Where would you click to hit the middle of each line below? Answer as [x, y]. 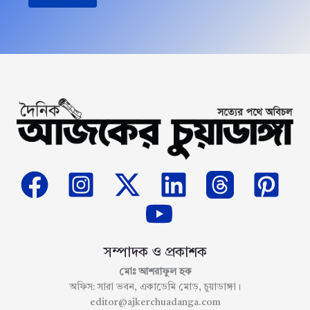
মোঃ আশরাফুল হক [155, 272]
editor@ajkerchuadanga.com [155, 302]
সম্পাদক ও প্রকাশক [155, 253]
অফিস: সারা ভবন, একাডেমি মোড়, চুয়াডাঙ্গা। [155, 287]
